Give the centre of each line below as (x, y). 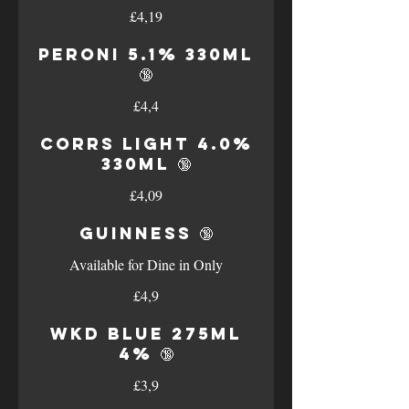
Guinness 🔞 (146, 233)
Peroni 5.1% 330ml (146, 54)
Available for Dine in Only (146, 264)
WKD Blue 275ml (146, 334)
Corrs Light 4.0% (146, 144)
